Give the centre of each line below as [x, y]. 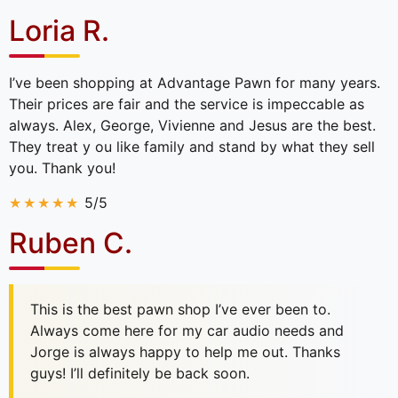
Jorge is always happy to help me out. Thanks [186, 351]
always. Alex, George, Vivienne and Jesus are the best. [192, 125]
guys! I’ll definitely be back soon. [140, 373]
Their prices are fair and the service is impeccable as [187, 103]
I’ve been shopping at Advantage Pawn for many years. [195, 82]
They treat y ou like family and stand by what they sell [192, 146]
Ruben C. [71, 243]
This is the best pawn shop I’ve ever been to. [181, 309]
